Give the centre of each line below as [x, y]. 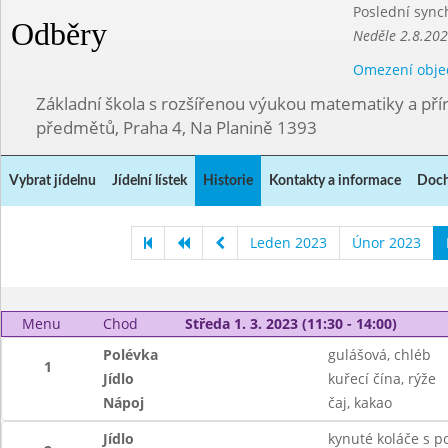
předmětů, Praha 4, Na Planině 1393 [176, 127]
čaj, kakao [359, 402]
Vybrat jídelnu [52, 181]
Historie [228, 181]
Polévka [131, 354]
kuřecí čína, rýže [381, 378]
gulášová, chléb [379, 354]
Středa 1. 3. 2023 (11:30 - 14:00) [290, 323]
